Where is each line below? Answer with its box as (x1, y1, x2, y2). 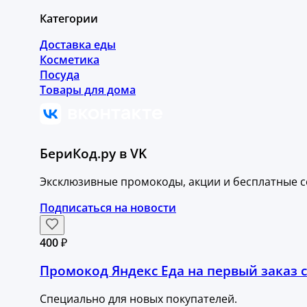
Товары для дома (40, 82, 136, 97)
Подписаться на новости (40, 200, 176, 216)
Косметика (40, 51, 99, 67)
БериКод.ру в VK (40, 145, 147, 162)
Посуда (40, 66, 79, 82)
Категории (40, 10, 98, 26)
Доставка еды (40, 36, 116, 52)
